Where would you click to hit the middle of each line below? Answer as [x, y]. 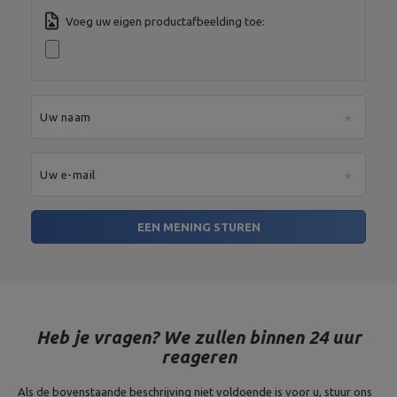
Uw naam [66, 117]
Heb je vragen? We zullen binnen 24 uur [198, 337]
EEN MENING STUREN [198, 227]
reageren [198, 357]
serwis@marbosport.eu [319, 45]
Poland [310, 17]
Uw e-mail [68, 175]
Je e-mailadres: [302, 31]
